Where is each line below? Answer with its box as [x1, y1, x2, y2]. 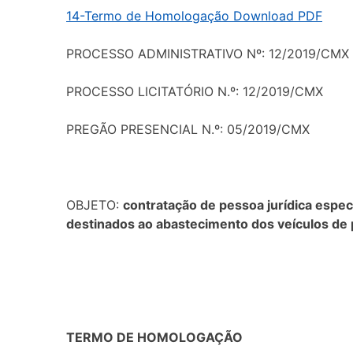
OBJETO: [66, 196, 123, 213]
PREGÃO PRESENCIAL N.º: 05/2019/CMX [66, 121, 310, 137]
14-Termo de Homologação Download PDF [66, 7, 322, 24]
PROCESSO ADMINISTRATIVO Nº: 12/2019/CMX [66, 45, 349, 61]
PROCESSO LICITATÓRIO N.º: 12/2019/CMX [66, 83, 323, 99]
